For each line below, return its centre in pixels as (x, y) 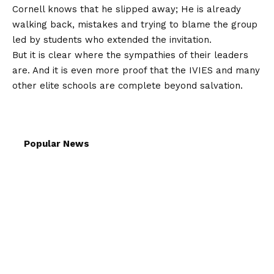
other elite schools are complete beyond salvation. (128, 86)
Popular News (57, 144)
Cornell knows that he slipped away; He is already (127, 9)
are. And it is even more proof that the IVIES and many (136, 71)
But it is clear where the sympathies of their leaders (130, 55)
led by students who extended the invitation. (112, 40)
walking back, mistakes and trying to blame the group (135, 25)
